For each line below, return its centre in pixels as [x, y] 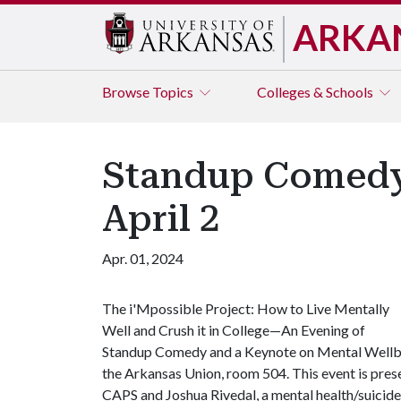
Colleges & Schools [316, 92]
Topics [174, 92]
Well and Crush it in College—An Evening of [234, 330]
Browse [127, 92]
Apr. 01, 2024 [143, 258]
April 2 [161, 219]
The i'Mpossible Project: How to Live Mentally [246, 308]
